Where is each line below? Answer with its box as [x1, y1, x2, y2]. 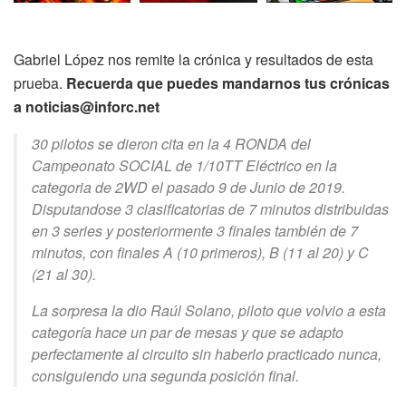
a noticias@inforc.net [14, 95, 159, 117]
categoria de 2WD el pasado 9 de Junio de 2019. [32, 176, 345, 198]
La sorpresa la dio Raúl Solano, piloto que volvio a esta [32, 299, 386, 321]
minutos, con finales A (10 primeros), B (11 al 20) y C [32, 241, 369, 263]
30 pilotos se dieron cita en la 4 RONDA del [32, 132, 311, 154]
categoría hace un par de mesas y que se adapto [32, 321, 343, 343]
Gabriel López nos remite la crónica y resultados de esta [14, 48, 373, 70]
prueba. [14, 72, 66, 93]
